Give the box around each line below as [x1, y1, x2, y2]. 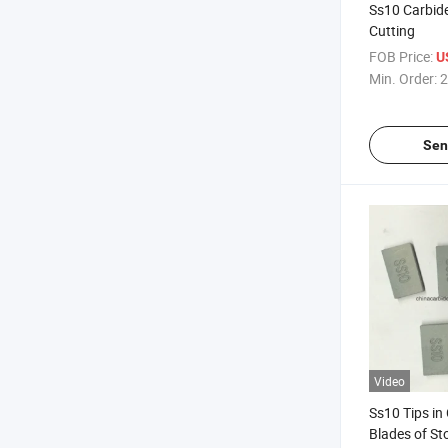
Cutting [369, 21, 415, 40]
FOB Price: [369, 47, 433, 66]
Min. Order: [369, 69, 437, 88]
